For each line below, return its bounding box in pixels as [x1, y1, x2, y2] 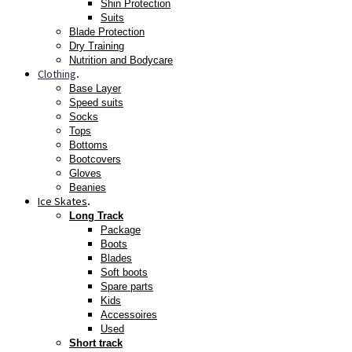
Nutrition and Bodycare [69, 53, 173, 66]
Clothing [38, 66, 76, 81]
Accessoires [101, 308, 157, 321]
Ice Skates [38, 193, 87, 208]
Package [101, 223, 141, 236]
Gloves [69, 167, 101, 179]
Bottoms [69, 138, 108, 151]
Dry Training [69, 39, 124, 52]
